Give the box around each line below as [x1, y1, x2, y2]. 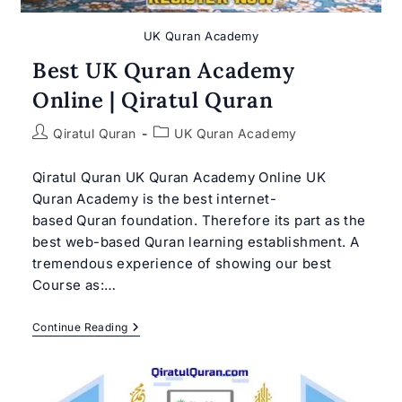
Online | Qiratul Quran [31, 85, 274, 114]
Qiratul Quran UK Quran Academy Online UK [31, 168, 326, 186]
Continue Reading [31, 319, 128, 334]
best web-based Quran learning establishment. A [31, 232, 360, 250]
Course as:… [31, 275, 117, 293]
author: [31, 143, 75, 159]
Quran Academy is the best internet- [31, 189, 276, 207]
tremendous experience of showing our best [31, 254, 332, 272]
